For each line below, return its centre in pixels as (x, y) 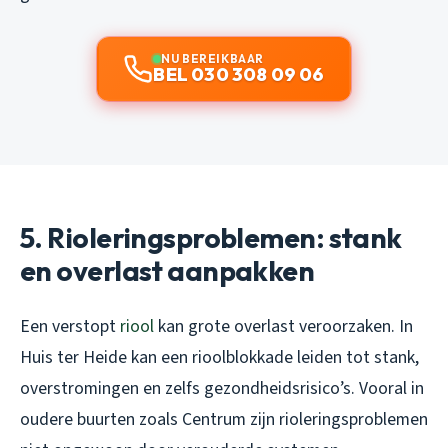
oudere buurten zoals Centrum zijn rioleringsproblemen (224, 419)
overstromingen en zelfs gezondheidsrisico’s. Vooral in (222, 388)
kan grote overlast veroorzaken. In (283, 326)
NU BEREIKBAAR (212, 58)
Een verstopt (70, 326)
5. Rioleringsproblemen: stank (211, 237)
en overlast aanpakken (167, 270)
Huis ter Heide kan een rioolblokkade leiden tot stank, (219, 357)
